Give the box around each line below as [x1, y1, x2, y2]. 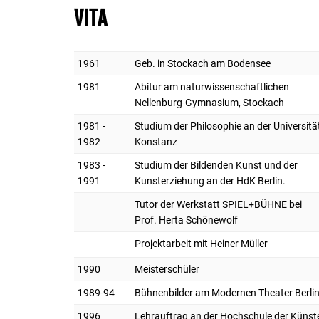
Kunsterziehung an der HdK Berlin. [135, 174, 286, 187]
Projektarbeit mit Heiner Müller [135, 237, 268, 249]
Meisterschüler [135, 263, 199, 275]
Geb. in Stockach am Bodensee [135, 57, 271, 69]
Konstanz [135, 135, 177, 147]
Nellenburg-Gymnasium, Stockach [135, 96, 284, 108]
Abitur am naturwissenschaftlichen [135, 80, 289, 93]
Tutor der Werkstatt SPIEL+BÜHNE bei [135, 198, 302, 210]
